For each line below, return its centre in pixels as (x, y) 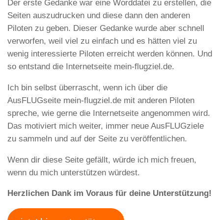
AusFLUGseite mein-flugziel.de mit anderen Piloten (101, 100)
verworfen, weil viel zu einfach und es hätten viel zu (102, 41)
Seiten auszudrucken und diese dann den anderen (99, 16)
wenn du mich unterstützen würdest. (74, 172)
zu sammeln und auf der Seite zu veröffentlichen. (97, 139)
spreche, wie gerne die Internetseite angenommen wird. (109, 113)
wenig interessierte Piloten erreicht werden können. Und (110, 54)
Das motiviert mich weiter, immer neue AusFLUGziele (106, 126)
